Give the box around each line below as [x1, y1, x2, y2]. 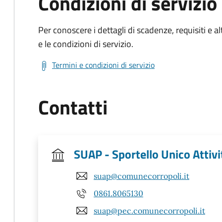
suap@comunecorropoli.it [94, 170, 189, 181]
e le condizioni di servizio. [38, 37, 133, 51]
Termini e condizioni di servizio [52, 59, 155, 71]
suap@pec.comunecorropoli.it [94, 205, 205, 216]
